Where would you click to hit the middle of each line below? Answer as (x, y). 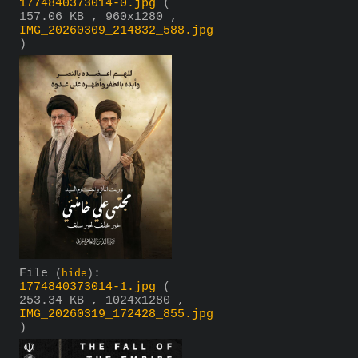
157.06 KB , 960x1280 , (98, 18)
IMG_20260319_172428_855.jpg (116, 315)
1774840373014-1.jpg (88, 288)
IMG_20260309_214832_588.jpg (116, 31)
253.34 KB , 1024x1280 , (102, 301)
